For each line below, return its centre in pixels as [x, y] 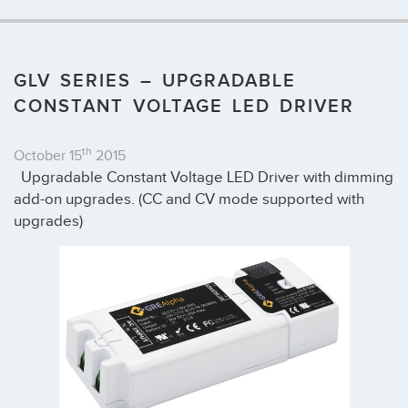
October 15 [48, 157]
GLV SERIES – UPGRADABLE [155, 82]
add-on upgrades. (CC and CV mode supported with [189, 200]
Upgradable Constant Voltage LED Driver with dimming [204, 178]
